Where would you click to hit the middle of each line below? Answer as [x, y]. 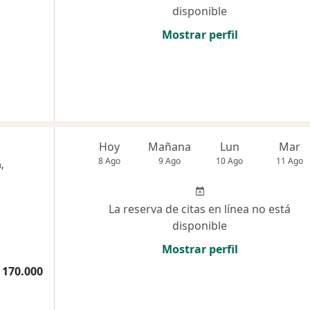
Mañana [170, 147]
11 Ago [290, 161]
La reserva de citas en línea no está [200, 209]
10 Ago [230, 161]
